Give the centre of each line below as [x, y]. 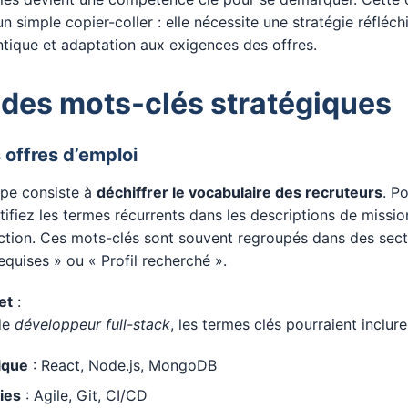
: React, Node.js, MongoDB [122, 365]
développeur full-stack [92, 324]
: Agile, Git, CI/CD [84, 395]
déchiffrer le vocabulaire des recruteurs [240, 192]
